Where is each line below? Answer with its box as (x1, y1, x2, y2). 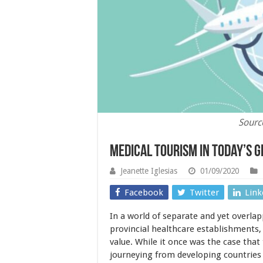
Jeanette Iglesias (120, 166, 177, 176)
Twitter (190, 187, 219, 198)
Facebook (124, 187, 163, 198)
